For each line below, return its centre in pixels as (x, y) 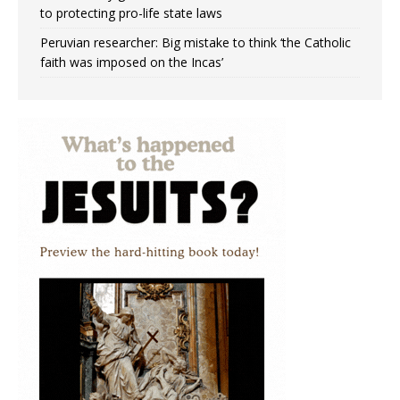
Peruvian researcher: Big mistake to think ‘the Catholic (196, 43)
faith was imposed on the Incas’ (132, 62)
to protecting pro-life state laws (131, 13)
